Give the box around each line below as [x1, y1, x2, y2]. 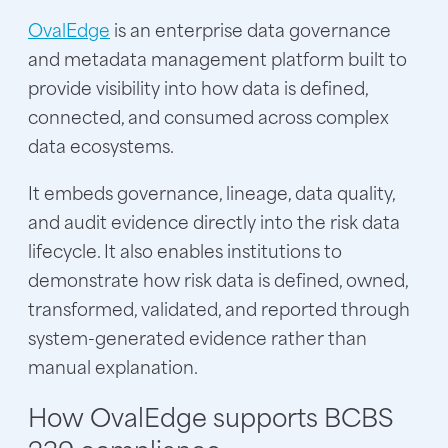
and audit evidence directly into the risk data [28, 207, 400, 236]
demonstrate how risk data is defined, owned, [28, 265, 408, 294]
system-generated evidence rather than [28, 323, 367, 352]
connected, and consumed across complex [28, 102, 389, 131]
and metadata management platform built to [28, 44, 407, 73]
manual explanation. [28, 352, 198, 381]
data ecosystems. [28, 131, 174, 160]
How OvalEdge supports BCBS [28, 396, 393, 436]
